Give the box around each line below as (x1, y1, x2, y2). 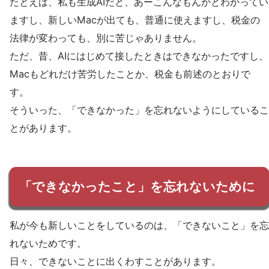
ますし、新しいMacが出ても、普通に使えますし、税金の (10, 13, 260, 26)
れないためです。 (10, 237, 86, 250)
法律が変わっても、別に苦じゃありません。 (10, 31, 202, 44)
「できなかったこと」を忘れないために (19, 178, 255, 194)
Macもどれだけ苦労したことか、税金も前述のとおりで (10, 67, 250, 80)
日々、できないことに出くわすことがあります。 (10, 255, 221, 268)
